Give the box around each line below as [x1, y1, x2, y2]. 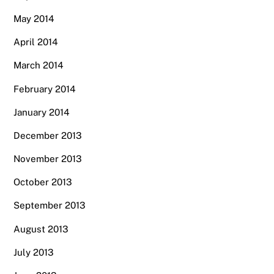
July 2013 [13, 246, 54, 257]
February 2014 [13, 83, 76, 94]
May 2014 [13, 13, 55, 24]
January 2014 [13, 106, 70, 117]
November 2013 [13, 154, 83, 165]
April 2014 [13, 37, 59, 48]
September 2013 [13, 200, 86, 211]
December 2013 [13, 130, 83, 141]
